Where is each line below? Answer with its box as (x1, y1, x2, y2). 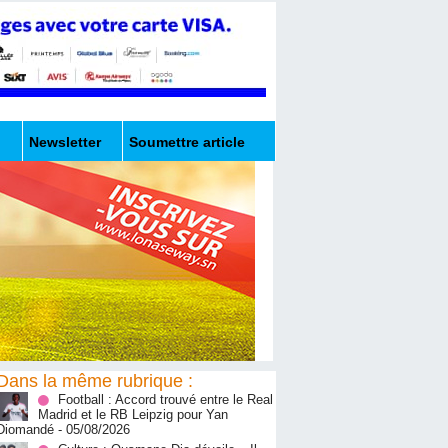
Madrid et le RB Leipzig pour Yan (38, 407, 228, 423)
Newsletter (29, 134, 101, 151)
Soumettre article (129, 134, 245, 151)
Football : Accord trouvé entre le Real (58, 392, 273, 408)
